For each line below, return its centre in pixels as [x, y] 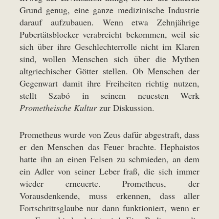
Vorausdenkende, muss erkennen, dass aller [109, 196]
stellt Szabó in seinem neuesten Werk [109, 95]
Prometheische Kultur [58, 108]
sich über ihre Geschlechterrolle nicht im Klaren [109, 46]
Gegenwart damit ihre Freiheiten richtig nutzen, [109, 83]
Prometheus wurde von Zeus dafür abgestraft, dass [109, 134]
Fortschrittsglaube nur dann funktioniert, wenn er [109, 208]
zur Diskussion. [126, 108]
